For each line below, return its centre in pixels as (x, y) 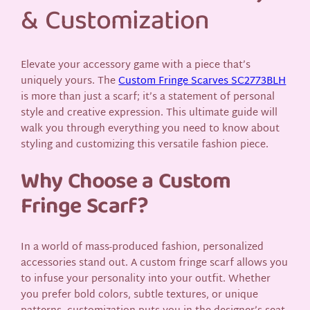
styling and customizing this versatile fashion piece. (145, 145)
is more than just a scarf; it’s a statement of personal (148, 97)
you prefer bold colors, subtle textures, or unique (140, 295)
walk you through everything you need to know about (151, 129)
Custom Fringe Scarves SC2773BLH (202, 81)
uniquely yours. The (70, 81)
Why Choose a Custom (126, 183)
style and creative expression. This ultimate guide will (149, 113)
